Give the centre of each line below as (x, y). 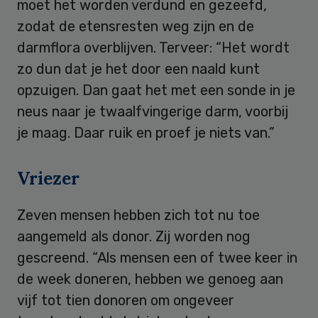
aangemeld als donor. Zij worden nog (134, 236)
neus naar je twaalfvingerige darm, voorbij (153, 111)
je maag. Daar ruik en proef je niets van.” (146, 132)
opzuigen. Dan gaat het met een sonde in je (156, 90)
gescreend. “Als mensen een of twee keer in (157, 257)
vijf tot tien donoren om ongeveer (126, 300)
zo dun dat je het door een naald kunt (138, 68)
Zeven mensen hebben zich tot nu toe (138, 215)
